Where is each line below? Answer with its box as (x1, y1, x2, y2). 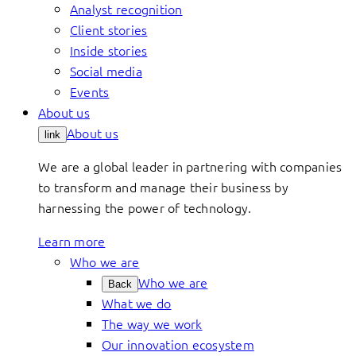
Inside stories (70, 41, 148, 59)
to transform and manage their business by (38, 178, 288, 195)
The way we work (102, 315, 203, 332)
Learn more (38, 232, 106, 250)
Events (70, 83, 110, 100)
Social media (70, 62, 142, 79)
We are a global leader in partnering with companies (38, 157, 342, 175)
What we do (102, 294, 172, 311)
